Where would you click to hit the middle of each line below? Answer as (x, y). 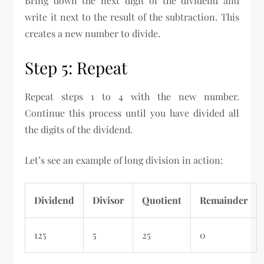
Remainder (224, 200)
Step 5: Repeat (76, 68)
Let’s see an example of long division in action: (124, 160)
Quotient (162, 200)
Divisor (108, 200)
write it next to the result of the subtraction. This (132, 17)
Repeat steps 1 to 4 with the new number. (132, 97)
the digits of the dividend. (79, 130)
